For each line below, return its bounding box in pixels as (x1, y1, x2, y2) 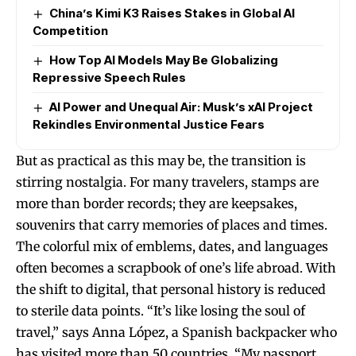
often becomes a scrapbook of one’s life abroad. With (16, 259, 336, 276)
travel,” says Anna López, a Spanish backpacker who (16, 323, 337, 340)
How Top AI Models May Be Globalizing (49, 52, 279, 68)
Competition (33, 22, 108, 38)
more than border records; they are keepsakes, (16, 195, 297, 211)
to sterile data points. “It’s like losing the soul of (16, 302, 305, 319)
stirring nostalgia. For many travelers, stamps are (16, 173, 319, 190)
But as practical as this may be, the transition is (16, 152, 306, 168)
